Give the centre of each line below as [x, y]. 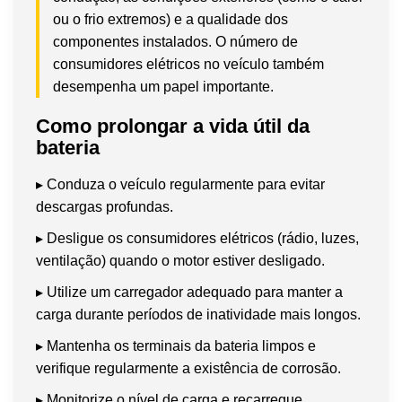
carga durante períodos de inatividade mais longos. [198, 314]
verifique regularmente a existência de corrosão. [188, 368]
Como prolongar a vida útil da [173, 126]
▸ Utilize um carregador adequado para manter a [189, 292]
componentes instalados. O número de [175, 41]
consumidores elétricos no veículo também [188, 64]
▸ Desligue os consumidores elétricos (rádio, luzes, [197, 238]
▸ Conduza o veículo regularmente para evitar [180, 184]
